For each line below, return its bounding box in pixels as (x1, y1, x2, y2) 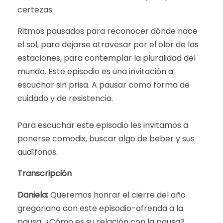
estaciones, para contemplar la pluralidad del (17, 52, 196, 64)
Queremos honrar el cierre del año (50, 189, 186, 201)
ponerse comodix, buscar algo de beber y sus (17, 133, 195, 144)
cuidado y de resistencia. (17, 93, 113, 104)
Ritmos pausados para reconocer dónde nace (17, 25, 198, 37)
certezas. (17, 4, 54, 15)
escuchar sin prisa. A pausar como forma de (17, 79, 190, 91)
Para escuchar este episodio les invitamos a (17, 119, 188, 131)
